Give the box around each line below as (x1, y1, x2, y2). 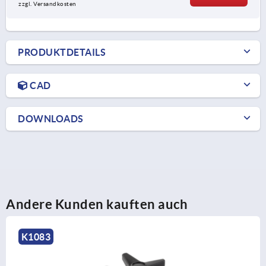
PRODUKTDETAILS (18, 47, 106, 58)
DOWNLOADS (18, 113, 84, 125)
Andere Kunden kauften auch (6, 197, 188, 212)
